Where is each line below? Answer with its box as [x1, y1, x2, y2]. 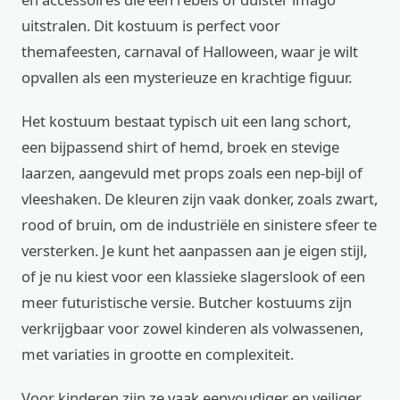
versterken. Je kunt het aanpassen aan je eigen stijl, [21, 240, 367, 261]
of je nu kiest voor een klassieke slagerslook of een [21, 266, 365, 287]
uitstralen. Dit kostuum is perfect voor [21, 15, 280, 36]
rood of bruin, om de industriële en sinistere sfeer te [21, 214, 377, 235]
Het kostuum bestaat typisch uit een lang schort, [21, 111, 351, 131]
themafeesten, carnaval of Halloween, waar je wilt [21, 41, 358, 62]
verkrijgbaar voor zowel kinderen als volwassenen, [21, 318, 363, 338]
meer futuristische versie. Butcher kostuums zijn [21, 292, 352, 312]
